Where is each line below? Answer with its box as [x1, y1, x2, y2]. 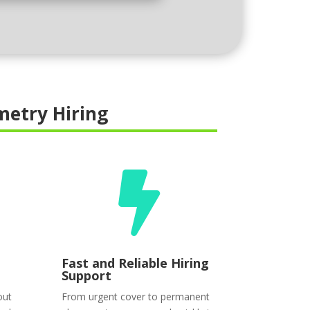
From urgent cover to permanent [62, 289, 210, 303]
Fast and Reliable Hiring [62, 254, 210, 271]
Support [62, 266, 112, 284]
